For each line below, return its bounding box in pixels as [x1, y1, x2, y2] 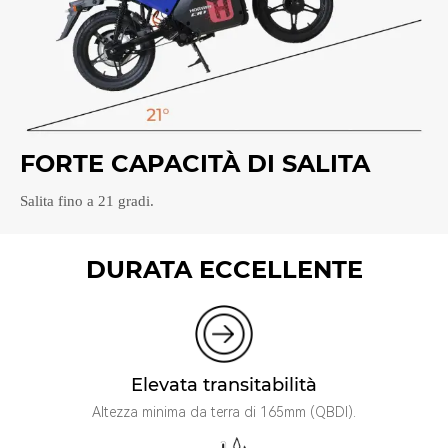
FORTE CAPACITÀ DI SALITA [20, 148, 370, 178]
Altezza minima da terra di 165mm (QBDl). [91, 403, 356, 420]
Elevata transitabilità [130, 373, 317, 396]
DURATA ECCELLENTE [85, 254, 363, 284]
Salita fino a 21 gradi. [20, 192, 154, 209]
